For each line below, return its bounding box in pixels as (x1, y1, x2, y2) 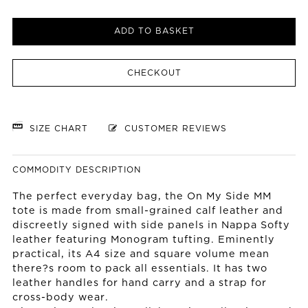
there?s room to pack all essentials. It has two (12, 264, 267, 274)
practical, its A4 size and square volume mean (12, 250, 269, 259)
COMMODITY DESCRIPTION (12, 166, 141, 175)
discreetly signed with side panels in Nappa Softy (12, 221, 290, 230)
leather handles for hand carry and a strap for (12, 278, 267, 288)
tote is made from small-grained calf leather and (12, 206, 283, 216)
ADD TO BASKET (113, 27, 195, 36)
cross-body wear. (12, 293, 109, 302)
